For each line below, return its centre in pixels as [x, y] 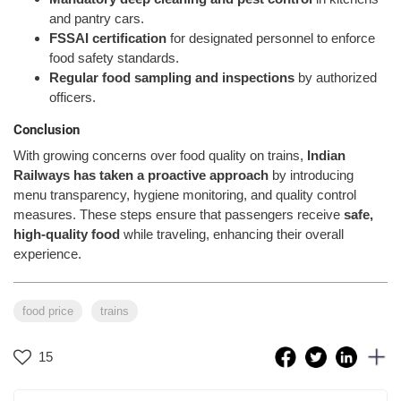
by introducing [311, 175]
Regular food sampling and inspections [172, 78]
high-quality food [67, 234]
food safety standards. [114, 58]
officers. [73, 98]
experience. [47, 253]
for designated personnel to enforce [271, 38]
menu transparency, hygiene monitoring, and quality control [185, 194]
